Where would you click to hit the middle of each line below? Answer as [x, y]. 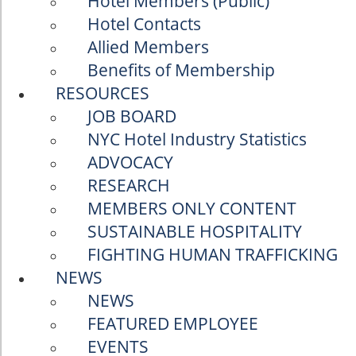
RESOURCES [103, 93]
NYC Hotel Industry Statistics [197, 139]
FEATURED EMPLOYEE [173, 323]
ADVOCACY [130, 162]
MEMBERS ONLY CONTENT [192, 208]
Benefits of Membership [181, 70]
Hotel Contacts [144, 24]
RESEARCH [129, 185]
